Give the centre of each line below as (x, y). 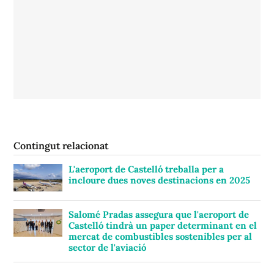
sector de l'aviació (107, 247)
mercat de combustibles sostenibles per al (160, 236)
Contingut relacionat (61, 145)
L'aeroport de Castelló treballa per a (146, 169)
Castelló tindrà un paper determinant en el (163, 225)
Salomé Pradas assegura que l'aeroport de (159, 214)
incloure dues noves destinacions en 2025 (159, 180)
